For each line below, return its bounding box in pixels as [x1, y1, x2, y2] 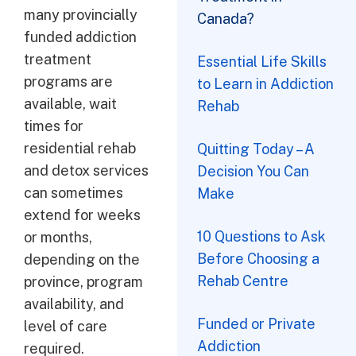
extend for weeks [24, 207, 141, 223]
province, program [24, 273, 143, 290]
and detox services [24, 162, 149, 179]
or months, [24, 229, 92, 246]
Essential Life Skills [196, 53, 327, 70]
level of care [24, 318, 107, 335]
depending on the [24, 251, 140, 268]
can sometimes [24, 184, 123, 201]
